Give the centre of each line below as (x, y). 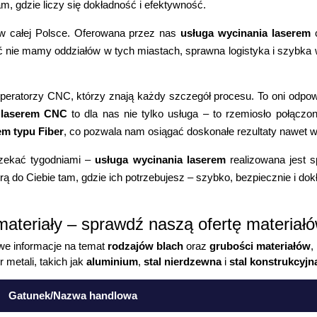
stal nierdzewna (183, 261)
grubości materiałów (260, 246)
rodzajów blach (146, 246)
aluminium (113, 261)
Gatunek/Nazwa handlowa (73, 296)
